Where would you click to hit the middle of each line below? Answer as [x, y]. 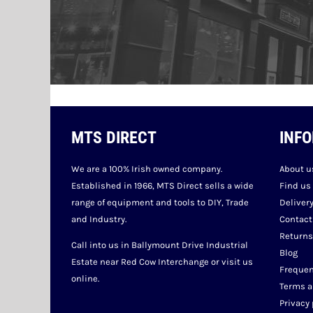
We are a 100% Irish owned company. [147, 169]
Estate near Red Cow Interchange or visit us [162, 262]
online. [85, 278]
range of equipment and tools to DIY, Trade [160, 202]
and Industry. [99, 219]
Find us [295, 185]
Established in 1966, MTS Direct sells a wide [162, 185]
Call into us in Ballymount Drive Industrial [160, 245]
